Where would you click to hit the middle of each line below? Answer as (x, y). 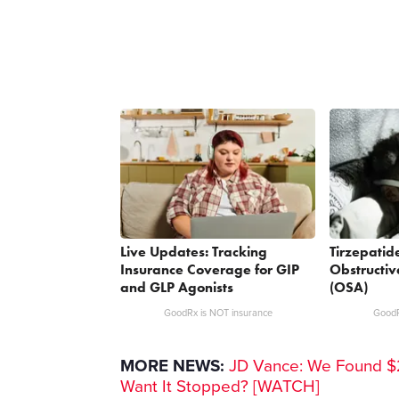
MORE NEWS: (173, 366)
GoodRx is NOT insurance (218, 313)
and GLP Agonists (177, 287)
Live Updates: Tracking (194, 251)
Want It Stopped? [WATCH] (220, 386)
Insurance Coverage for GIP (210, 269)
